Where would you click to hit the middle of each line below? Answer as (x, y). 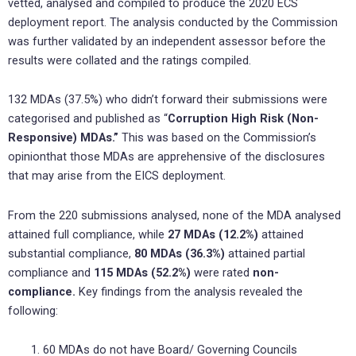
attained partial (265, 253)
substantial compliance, (71, 253)
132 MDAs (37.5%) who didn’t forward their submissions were (168, 100)
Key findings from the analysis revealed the (191, 291)
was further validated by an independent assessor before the (167, 41)
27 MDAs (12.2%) (213, 234)
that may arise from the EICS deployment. (117, 176)
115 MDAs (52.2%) (142, 272)
